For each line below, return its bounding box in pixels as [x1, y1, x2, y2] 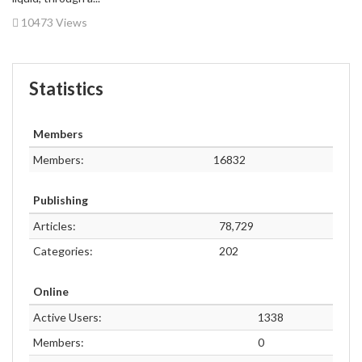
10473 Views [19, 15, 87, 29]
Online [33, 284, 69, 298]
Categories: [33, 244, 93, 258]
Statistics [29, 78, 103, 99]
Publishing [33, 193, 88, 207]
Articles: [33, 219, 76, 233]
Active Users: [33, 310, 102, 324]
